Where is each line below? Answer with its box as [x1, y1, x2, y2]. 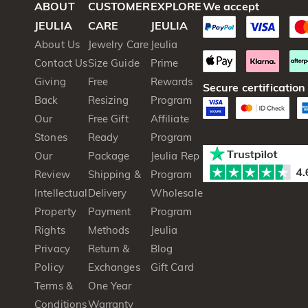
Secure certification [202, 80, 306, 94]
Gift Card [150, 261, 194, 274]
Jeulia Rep [150, 149, 199, 162]
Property [34, 205, 77, 218]
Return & [87, 242, 130, 255]
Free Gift [87, 112, 129, 125]
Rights [34, 223, 65, 236]
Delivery [87, 186, 127, 199]
